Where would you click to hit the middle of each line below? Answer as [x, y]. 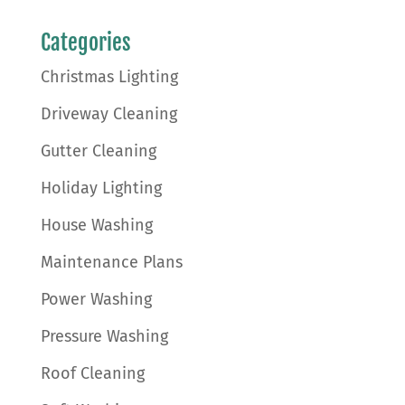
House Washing [96, 225]
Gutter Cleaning [98, 151]
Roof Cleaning [92, 373]
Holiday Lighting [101, 188]
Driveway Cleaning [108, 113]
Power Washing [96, 299]
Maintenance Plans [111, 262]
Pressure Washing [104, 336]
